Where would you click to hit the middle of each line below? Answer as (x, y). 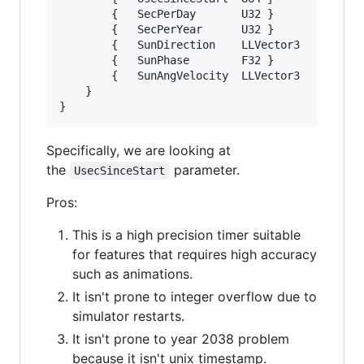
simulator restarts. (128, 316)
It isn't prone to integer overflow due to (195, 296)
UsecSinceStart (120, 170)
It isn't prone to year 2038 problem (181, 338)
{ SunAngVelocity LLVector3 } (85, 75)
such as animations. (132, 273)
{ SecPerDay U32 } (85, 13)
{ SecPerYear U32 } (85, 29)
